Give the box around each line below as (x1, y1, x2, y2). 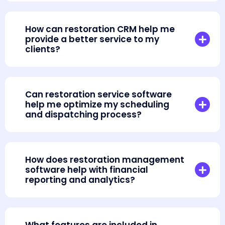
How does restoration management (25, 154, 184, 166)
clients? (25, 43, 60, 56)
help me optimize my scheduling (25, 98, 169, 111)
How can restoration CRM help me (25, 23, 175, 36)
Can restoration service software (25, 88, 172, 101)
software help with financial (25, 164, 148, 176)
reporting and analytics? (25, 174, 135, 186)
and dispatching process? (25, 108, 142, 121)
